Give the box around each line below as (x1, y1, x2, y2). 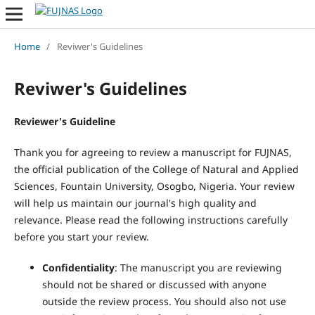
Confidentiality (41, 260, 115, 274)
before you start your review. (13, 229, 149, 243)
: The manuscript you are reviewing (114, 260, 282, 274)
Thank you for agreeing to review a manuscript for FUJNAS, (13, 145, 292, 159)
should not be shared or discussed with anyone (41, 277, 266, 291)
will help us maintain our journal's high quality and (13, 195, 257, 210)
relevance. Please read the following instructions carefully (13, 212, 288, 226)
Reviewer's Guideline (13, 114, 115, 128)
